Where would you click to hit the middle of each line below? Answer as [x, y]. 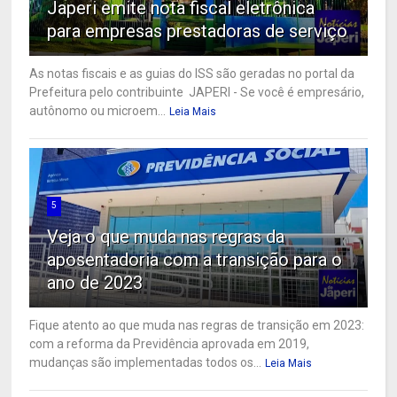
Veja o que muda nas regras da [166, 237]
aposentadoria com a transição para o [195, 260]
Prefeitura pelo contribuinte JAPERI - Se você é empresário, [197, 93]
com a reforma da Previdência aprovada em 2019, [170, 344]
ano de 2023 [95, 283]
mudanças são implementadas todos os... [146, 363]
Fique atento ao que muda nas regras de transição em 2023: [197, 326]
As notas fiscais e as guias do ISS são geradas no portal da [192, 74]
